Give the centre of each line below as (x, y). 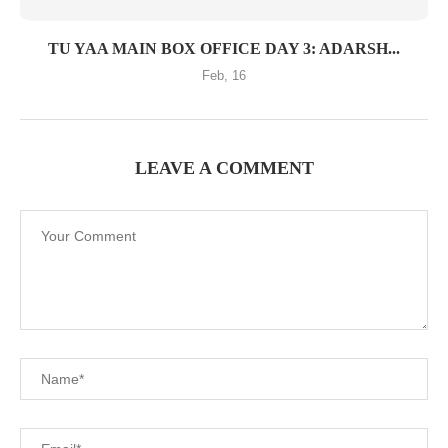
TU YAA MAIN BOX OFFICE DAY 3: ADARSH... (224, 48)
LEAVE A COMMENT (224, 168)
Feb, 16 (224, 75)
